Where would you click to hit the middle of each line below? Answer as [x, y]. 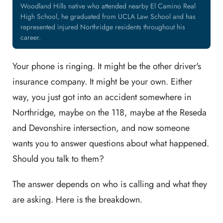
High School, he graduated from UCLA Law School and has [108, 16]
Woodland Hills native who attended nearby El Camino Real [108, 6]
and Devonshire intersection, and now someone [101, 128]
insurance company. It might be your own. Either [102, 82]
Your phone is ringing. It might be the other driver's [107, 66]
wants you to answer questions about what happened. [111, 143]
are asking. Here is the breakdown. [77, 200]
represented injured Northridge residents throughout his [103, 27]
